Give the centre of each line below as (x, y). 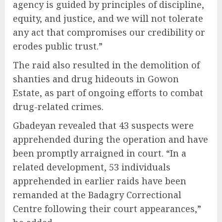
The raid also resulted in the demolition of (106, 65)
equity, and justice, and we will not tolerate (108, 19)
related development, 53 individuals (92, 167)
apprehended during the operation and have (111, 139)
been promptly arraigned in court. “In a (100, 153)
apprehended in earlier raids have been (100, 181)
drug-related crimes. (58, 107)
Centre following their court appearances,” (107, 209)
